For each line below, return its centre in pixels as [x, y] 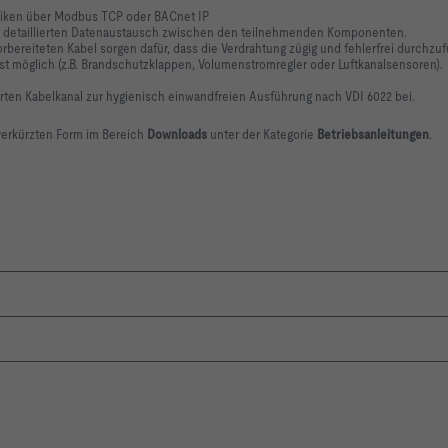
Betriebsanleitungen [373, 134]
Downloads [178, 134]
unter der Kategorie [263, 134]
